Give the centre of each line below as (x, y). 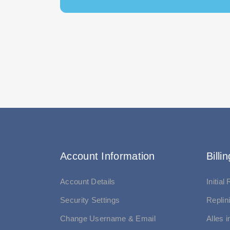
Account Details (88, 181)
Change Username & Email (108, 218)
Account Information (108, 156)
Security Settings (90, 200)
